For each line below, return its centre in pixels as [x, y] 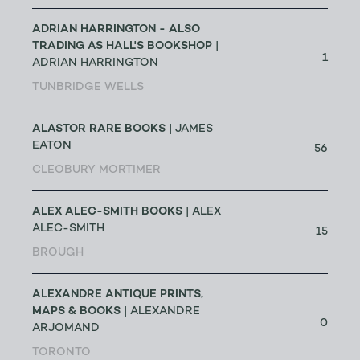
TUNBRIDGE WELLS [88, 88]
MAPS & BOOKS [76, 311]
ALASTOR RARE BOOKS [99, 129]
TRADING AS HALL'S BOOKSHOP [122, 46]
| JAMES [189, 129]
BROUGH [58, 253]
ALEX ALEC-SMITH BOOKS [107, 212]
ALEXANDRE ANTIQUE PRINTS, [118, 295]
